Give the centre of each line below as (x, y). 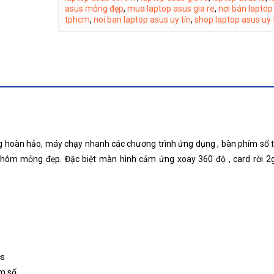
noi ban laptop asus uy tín (142, 19)
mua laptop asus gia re (171, 8)
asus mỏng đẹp (94, 8)
